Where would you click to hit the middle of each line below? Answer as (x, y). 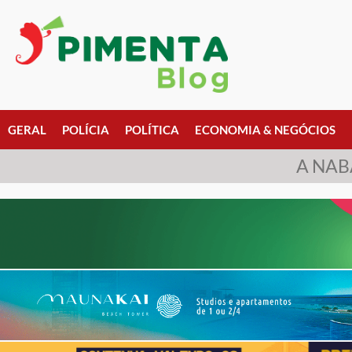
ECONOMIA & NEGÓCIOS (265, 130)
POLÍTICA (152, 130)
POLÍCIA (86, 130)
